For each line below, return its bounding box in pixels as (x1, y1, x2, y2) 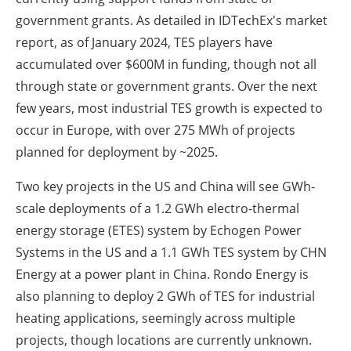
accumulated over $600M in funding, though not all (16, 55, 317, 73)
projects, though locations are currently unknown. (16, 331, 312, 349)
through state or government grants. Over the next (16, 77, 317, 95)
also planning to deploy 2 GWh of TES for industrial (16, 287, 315, 305)
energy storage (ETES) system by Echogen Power (16, 221, 302, 239)
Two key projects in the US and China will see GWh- (16, 177, 315, 195)
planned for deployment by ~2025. (16, 143, 218, 161)
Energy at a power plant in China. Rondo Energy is (16, 265, 309, 283)
